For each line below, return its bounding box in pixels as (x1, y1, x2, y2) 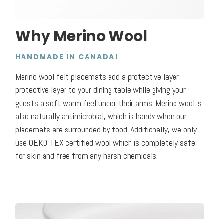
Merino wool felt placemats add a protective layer (15, 71, 179, 83)
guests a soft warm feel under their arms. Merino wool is (15, 97, 202, 109)
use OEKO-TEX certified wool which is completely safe (15, 137, 196, 149)
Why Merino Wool (15, 26, 148, 47)
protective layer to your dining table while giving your (15, 84, 186, 96)
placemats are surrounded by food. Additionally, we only (15, 124, 197, 135)
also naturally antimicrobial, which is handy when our (15, 110, 187, 122)
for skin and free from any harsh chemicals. (15, 150, 158, 162)
